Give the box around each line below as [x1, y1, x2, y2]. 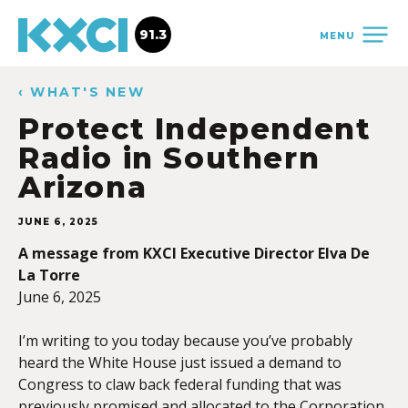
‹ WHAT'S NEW [18, 84, 145, 100]
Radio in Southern [18, 140, 321, 176]
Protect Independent [18, 111, 372, 147]
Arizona [18, 169, 148, 205]
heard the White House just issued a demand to [18, 352, 342, 372]
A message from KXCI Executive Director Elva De [18, 243, 370, 263]
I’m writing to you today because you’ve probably [18, 331, 352, 351]
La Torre [18, 265, 80, 285]
